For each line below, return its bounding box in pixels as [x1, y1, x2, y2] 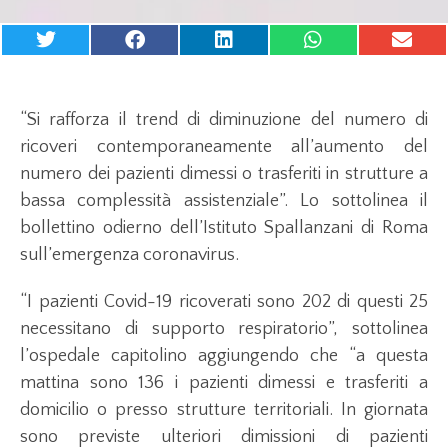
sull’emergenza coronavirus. [20, 244, 247, 265]
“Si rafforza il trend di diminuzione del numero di [20, 109, 428, 130]
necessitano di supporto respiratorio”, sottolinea [20, 318, 428, 339]
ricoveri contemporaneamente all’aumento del [20, 136, 428, 157]
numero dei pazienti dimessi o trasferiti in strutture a [20, 163, 428, 184]
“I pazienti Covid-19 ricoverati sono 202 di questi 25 [20, 291, 428, 312]
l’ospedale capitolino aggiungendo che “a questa [20, 345, 428, 366]
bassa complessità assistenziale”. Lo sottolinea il [20, 190, 428, 211]
